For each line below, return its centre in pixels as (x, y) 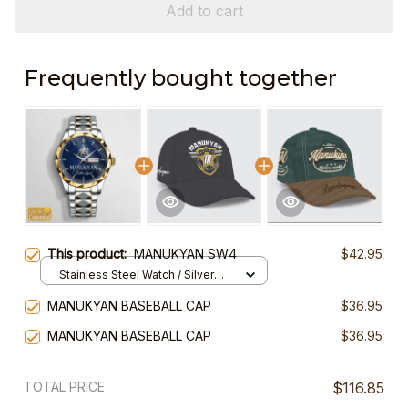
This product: (91, 254)
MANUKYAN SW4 (185, 254)
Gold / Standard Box (112, 291)
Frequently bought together (180, 78)
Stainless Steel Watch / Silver (137, 274)
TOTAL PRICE (64, 387)
